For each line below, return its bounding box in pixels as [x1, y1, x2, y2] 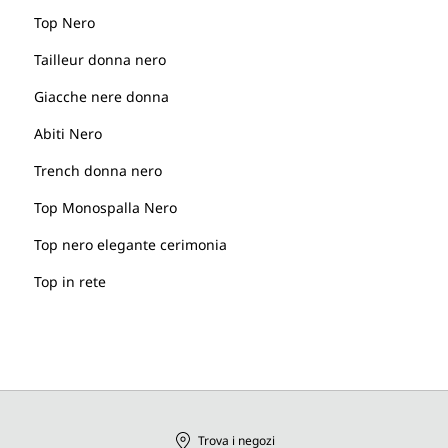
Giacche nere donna [33, 86, 169, 106]
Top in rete [33, 271, 106, 291]
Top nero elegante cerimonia [33, 234, 227, 254]
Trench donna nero [33, 160, 162, 180]
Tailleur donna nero [33, 49, 166, 69]
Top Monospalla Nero [33, 197, 177, 217]
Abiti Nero [33, 123, 102, 143]
